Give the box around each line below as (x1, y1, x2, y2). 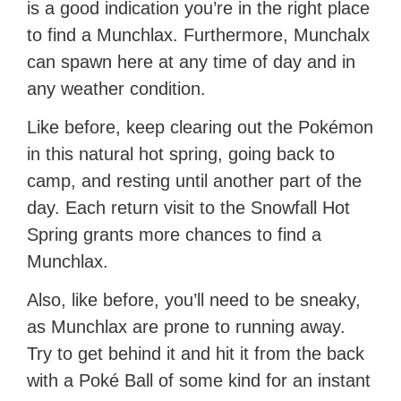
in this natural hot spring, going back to (27, 144, 336, 165)
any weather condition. (27, 79, 207, 99)
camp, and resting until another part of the (27, 171, 363, 192)
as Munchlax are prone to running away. (27, 317, 346, 337)
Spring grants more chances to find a (27, 225, 322, 245)
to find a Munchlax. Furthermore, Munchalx (27, 25, 371, 46)
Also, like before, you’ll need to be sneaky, (27, 290, 362, 311)
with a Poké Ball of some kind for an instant (27, 371, 371, 391)
